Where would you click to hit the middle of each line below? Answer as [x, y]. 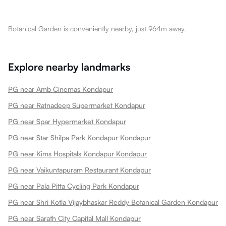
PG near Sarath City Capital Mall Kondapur [74, 218]
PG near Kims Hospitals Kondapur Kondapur [77, 153]
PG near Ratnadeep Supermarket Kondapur [77, 105]
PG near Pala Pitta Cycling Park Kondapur [74, 186]
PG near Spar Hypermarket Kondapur [67, 121]
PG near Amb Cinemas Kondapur [61, 89]
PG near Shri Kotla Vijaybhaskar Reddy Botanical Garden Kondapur [113, 202]
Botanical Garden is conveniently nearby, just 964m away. [97, 28]
